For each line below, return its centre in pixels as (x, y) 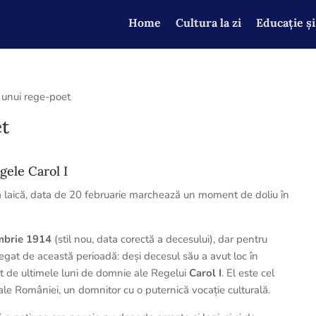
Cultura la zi (208, 23)
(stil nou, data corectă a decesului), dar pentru (160, 239)
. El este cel (248, 273)
